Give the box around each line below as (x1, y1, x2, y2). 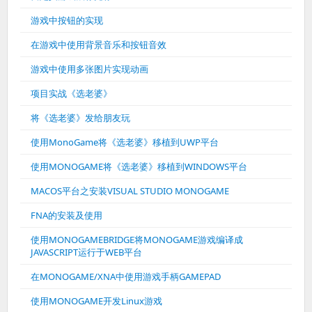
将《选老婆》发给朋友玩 (31, 111, 130, 124)
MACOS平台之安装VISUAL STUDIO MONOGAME (31, 185, 229, 197)
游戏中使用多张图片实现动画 (31, 63, 148, 75)
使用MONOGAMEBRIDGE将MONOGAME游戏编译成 (31, 233, 243, 246)
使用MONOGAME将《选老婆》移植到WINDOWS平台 (31, 160, 247, 173)
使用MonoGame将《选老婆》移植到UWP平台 (31, 136, 219, 148)
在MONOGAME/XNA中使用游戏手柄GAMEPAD (31, 270, 221, 283)
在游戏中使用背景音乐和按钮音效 (31, 38, 166, 51)
